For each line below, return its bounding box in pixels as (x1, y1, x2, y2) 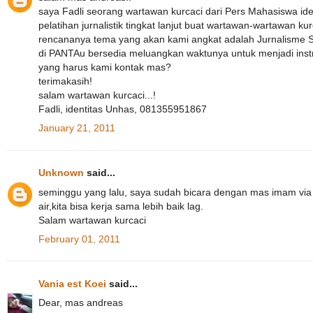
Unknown (38, 167, 84, 179)
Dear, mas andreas (38, 297, 123, 309)
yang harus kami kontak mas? (38, 61, 171, 73)
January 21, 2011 (38, 122, 115, 134)
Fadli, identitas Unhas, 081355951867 (38, 103, 207, 115)
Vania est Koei (38, 277, 106, 289)
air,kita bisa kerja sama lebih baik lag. (38, 200, 203, 212)
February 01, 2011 (38, 233, 120, 245)
